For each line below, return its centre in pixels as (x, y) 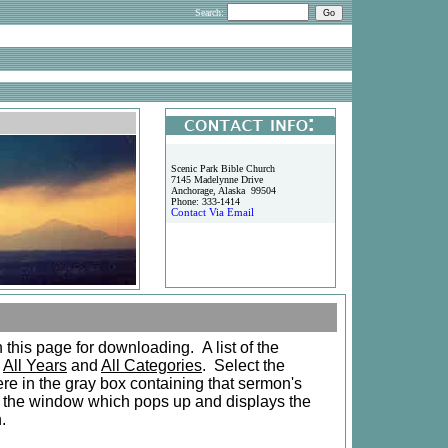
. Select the (243, 365)
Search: (211, 12)
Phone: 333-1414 (205, 201)
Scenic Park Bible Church (223, 168)
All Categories (151, 365)
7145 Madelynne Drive (217, 179)
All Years (35, 365)
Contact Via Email (212, 212)
